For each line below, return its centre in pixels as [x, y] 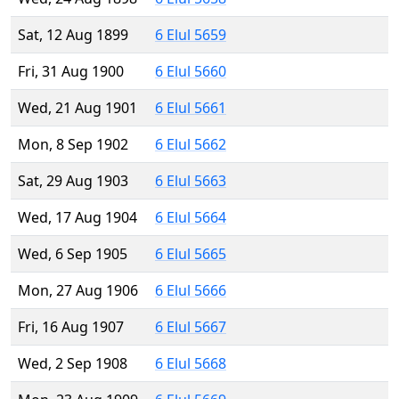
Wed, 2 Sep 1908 [73, 364]
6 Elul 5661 [191, 108]
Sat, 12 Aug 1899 [73, 35]
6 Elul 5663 [191, 181]
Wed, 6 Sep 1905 [73, 254]
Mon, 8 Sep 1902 [73, 145]
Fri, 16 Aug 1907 [71, 327]
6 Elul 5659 [191, 35]
